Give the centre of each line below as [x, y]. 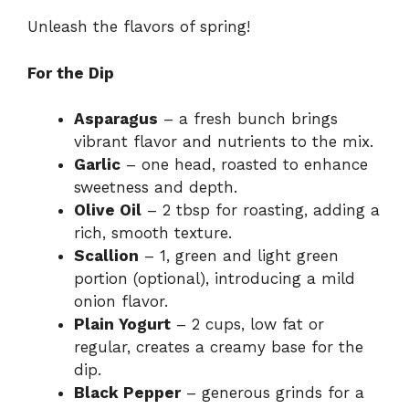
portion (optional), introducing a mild [215, 279]
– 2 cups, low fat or [247, 325]
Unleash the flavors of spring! [139, 27]
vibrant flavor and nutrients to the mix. [224, 142]
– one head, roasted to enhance [244, 165]
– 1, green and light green [239, 256]
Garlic [97, 165]
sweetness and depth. [156, 188]
